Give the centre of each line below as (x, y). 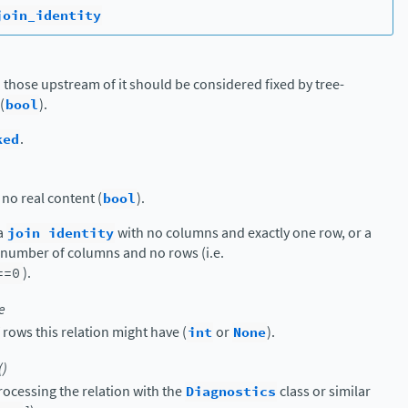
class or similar (324, 391)
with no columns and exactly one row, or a (243, 232)
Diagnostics (231, 391)
